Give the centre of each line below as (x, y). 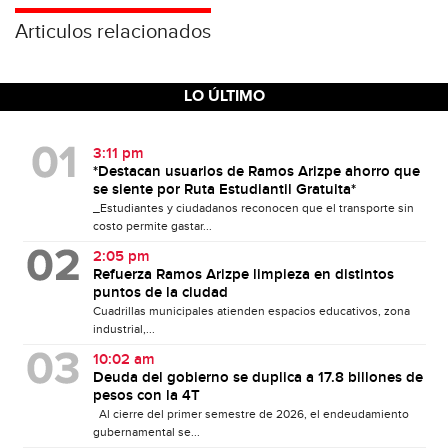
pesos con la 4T (146, 395)
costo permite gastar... (152, 225)
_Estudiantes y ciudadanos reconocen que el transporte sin (253, 207)
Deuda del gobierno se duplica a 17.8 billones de (257, 377)
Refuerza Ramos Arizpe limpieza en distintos (243, 274)
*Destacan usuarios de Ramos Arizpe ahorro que (256, 171)
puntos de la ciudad (160, 292)
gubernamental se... (146, 431)
